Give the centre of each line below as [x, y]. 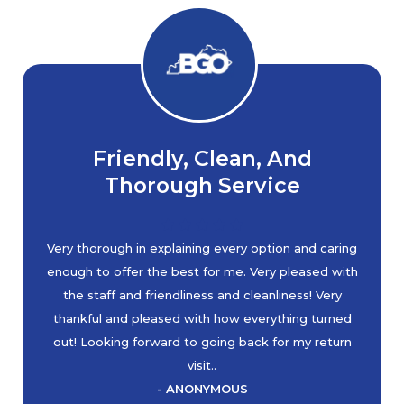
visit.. [202, 365]
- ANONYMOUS [202, 389]
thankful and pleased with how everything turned [202, 318]
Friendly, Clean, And [202, 158]
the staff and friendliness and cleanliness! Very [202, 295]
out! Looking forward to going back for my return [202, 342]
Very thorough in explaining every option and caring [202, 248]
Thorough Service [202, 185]
